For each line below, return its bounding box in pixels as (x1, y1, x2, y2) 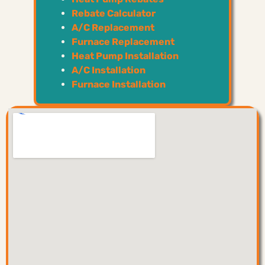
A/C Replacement (72, 21, 154, 33)
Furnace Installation (72, 78, 166, 90)
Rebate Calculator (72, 7, 156, 19)
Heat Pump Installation (72, 50, 179, 62)
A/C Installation (72, 64, 146, 76)
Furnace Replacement (72, 35, 174, 47)
